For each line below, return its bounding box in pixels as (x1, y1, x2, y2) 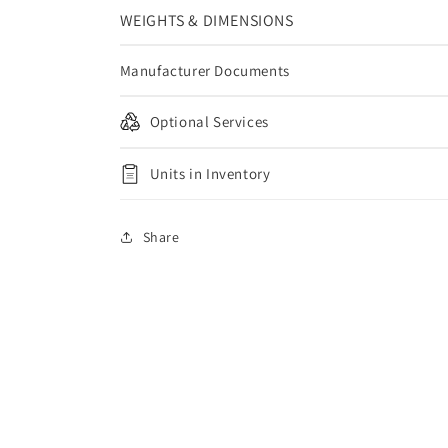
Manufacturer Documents (119, 61, 290, 80)
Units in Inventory (149, 164, 271, 183)
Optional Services (149, 112, 269, 131)
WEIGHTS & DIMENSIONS (119, 10, 294, 31)
